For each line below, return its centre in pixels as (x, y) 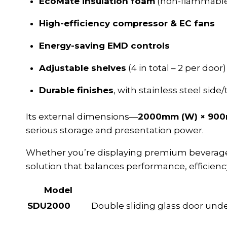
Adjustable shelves (82, 68)
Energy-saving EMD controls (104, 45)
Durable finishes (76, 90)
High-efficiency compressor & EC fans (127, 23)
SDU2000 (49, 206)
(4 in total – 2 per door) (176, 68)
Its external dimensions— (82, 117)
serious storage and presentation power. (115, 130)
